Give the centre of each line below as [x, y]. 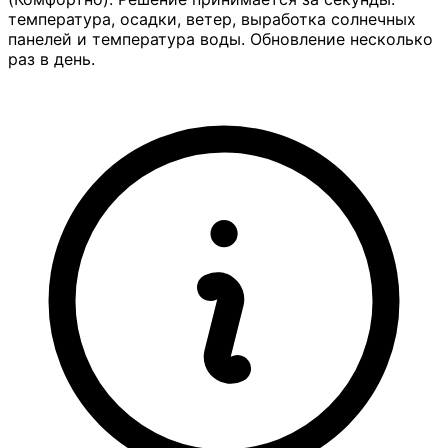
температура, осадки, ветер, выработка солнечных [212, 19]
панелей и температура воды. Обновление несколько [220, 39]
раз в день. [51, 59]
